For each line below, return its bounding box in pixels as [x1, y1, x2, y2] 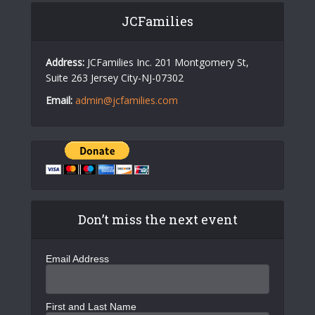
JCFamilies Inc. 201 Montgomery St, [84, 56, 249, 70]
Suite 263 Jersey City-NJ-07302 [46, 71, 184, 85]
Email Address [46, 253, 109, 265]
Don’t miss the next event [77, 211, 238, 229]
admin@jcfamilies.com [75, 94, 178, 108]
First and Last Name [46, 301, 136, 313]
